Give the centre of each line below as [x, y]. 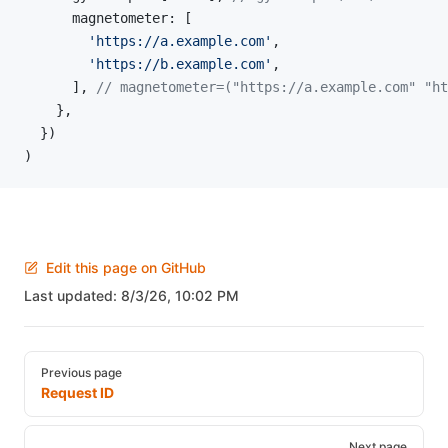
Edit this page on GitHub [126, 267]
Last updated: [72, 295]
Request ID [77, 392]
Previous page [81, 372]
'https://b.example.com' [148, 64]
